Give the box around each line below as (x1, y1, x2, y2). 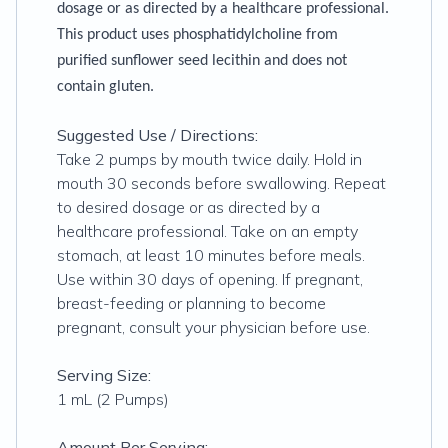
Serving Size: (57, 365, 151, 385)
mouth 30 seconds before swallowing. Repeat (57, 173, 386, 193)
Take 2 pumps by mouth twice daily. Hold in (57, 149, 362, 169)
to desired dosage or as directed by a (57, 197, 320, 217)
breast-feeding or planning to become (57, 293, 326, 313)
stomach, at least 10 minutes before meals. (57, 245, 365, 265)
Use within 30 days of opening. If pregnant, (57, 269, 363, 289)
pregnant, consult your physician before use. (57, 317, 370, 337)
